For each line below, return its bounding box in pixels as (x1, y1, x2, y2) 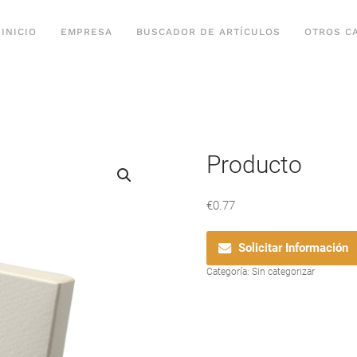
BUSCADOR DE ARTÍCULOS (136, 25, 280, 37)
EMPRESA (61, 25, 112, 37)
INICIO (2, 25, 37, 37)
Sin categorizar (252, 265, 315, 277)
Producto (206, 151, 302, 178)
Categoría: (206, 265, 252, 277)
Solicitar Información (238, 241, 348, 256)
